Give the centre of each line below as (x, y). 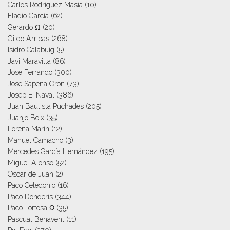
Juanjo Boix (26, 118)
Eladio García (28, 16)
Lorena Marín (28, 129)
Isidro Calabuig (31, 50)
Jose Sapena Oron (36, 84)
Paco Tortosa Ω (31, 208)
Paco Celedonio (32, 186)
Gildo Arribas (28, 39)
